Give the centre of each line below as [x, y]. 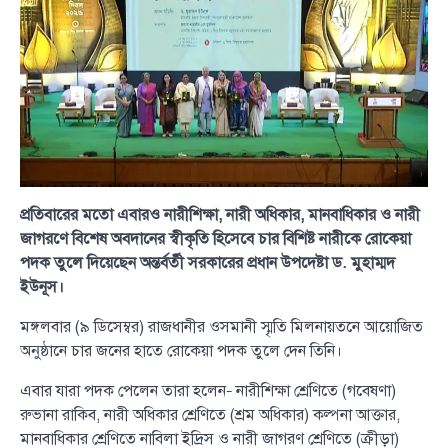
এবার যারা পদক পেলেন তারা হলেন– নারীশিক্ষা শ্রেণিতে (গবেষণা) [208, 390]
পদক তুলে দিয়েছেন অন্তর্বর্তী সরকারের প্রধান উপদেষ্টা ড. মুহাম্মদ [207, 262]
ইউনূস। [42, 286]
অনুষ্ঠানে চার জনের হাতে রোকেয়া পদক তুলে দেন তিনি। [181, 350]
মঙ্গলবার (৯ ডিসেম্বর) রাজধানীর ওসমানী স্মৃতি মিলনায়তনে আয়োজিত [221, 326]
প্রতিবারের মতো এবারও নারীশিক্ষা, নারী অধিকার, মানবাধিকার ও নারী [220, 214]
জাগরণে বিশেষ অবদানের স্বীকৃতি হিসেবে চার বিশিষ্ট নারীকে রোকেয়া [215, 238]
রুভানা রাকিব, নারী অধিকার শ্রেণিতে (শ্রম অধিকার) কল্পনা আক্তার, [210, 414]
